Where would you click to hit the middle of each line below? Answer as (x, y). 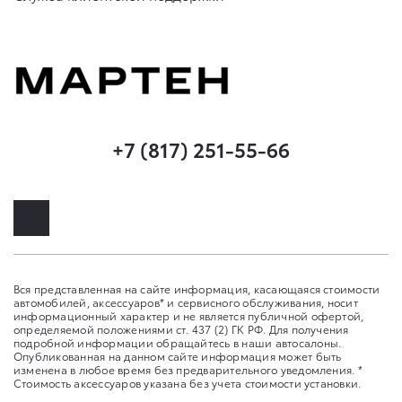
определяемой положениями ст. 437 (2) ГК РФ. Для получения (181, 328)
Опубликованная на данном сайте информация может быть (178, 355)
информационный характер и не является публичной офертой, (189, 315)
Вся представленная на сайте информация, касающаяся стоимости (197, 288)
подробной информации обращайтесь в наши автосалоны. (178, 342)
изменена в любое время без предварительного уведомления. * (188, 369)
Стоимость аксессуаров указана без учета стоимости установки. (188, 382)
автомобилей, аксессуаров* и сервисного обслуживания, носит (186, 301)
